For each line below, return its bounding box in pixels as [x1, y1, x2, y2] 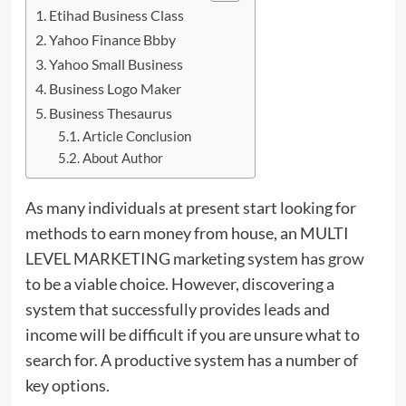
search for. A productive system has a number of [24, 349, 358, 370]
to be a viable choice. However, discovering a [24, 273, 334, 294]
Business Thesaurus [48, 103, 172, 121]
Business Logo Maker [48, 79, 181, 97]
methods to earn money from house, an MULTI [24, 222, 349, 243]
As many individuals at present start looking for [24, 197, 356, 217]
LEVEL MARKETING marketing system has [24, 247, 328, 268]
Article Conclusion [82, 128, 192, 144]
